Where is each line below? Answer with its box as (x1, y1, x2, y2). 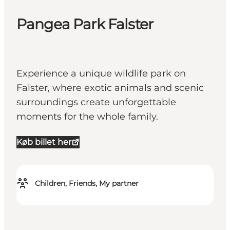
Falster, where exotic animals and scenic (16, 82, 204, 94)
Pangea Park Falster (16, 15, 154, 33)
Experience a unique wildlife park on (16, 68, 186, 80)
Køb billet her (16, 137, 71, 147)
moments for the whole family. (16, 111, 158, 123)
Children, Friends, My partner (35, 179, 139, 188)
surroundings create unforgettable (16, 97, 176, 108)
